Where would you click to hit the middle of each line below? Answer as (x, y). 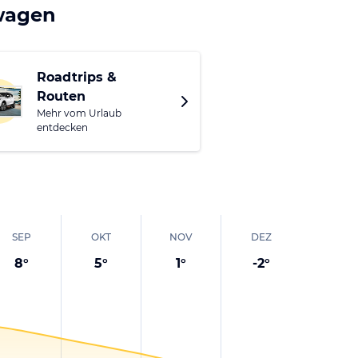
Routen (61, 96)
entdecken (62, 127)
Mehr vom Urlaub (79, 113)
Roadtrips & (77, 77)
